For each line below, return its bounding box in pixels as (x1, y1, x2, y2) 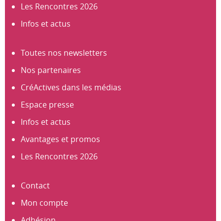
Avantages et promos (21, 134, 100, 145)
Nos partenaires (21, 65, 81, 75)
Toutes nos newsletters (21, 47, 107, 58)
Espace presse (21, 99, 74, 110)
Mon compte (21, 197, 68, 208)
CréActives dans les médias (21, 82, 121, 93)
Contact (21, 180, 50, 191)
